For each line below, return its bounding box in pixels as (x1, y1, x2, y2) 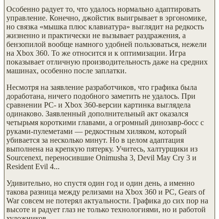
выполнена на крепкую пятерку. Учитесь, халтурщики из (6, 145, 197, 153)
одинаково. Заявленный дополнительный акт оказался (6, 109, 188, 118)
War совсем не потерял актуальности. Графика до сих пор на (6, 197, 208, 205)
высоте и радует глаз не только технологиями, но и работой (6, 205, 206, 214)
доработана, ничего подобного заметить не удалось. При (6, 92, 196, 101)
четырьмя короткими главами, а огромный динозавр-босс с (6, 118, 204, 127)
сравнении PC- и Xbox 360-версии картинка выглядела (6, 101, 191, 109)
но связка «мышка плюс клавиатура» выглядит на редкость (6, 22, 204, 31)
